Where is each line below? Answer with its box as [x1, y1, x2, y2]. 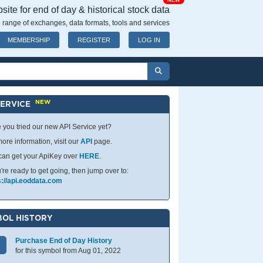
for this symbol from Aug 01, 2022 [15, 247, 122, 255]
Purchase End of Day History [15, 237, 113, 245]
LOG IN [138, 36, 160, 43]
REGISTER [77, 36, 110, 43]
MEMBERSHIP [8, 36, 50, 43]
